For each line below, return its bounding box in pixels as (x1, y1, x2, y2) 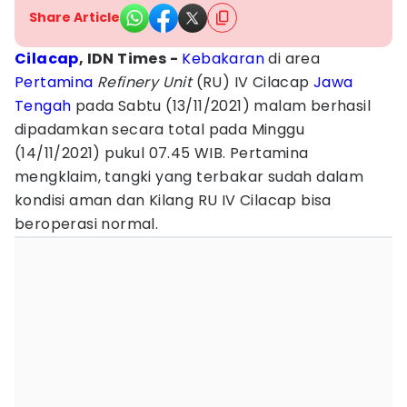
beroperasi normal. (15, 213, 159, 234)
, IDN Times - (78, 48, 179, 69)
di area (264, 48, 321, 69)
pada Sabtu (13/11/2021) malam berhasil (71, 95, 372, 116)
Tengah (15, 95, 72, 116)
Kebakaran (182, 48, 265, 69)
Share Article (29, 8, 120, 26)
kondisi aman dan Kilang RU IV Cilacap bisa (15, 190, 332, 211)
